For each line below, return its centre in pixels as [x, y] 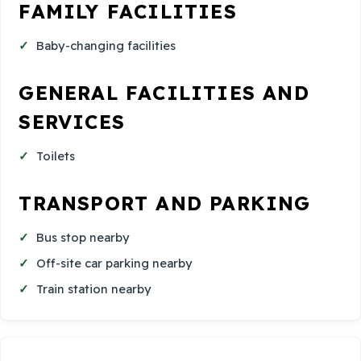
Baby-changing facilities [106, 46]
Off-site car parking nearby [115, 263]
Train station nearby [94, 288]
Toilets [56, 156]
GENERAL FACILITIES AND [164, 92]
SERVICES [72, 121]
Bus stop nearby [83, 238]
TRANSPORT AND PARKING [165, 203]
